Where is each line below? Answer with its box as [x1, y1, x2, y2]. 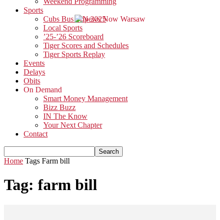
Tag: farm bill [4, 176, 97, 194]
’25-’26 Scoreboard [43, 32, 104, 41]
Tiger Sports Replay [43, 50, 105, 58]
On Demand [24, 85, 62, 94]
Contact [24, 130, 48, 138]
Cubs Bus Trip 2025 [43, 15, 106, 23]
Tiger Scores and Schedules [43, 41, 129, 50]
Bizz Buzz [43, 103, 76, 111]
